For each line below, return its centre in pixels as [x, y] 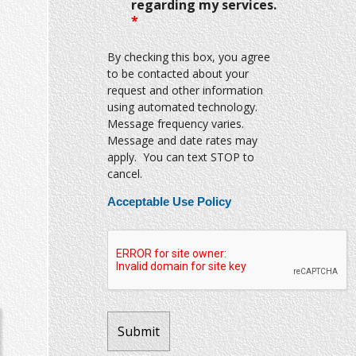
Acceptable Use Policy [169, 202]
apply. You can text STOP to [180, 157]
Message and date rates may [182, 140]
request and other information [185, 90]
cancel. [129, 174]
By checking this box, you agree [188, 57]
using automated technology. [184, 107]
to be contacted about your [178, 74]
